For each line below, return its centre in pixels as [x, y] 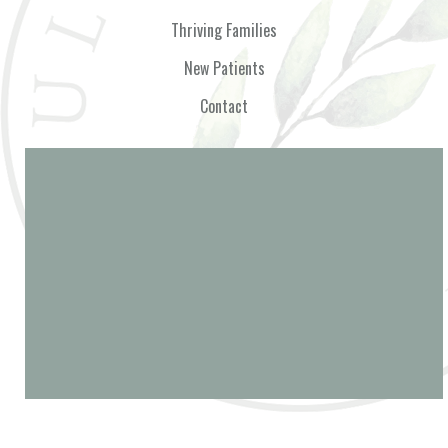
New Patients [224, 68]
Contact [224, 106]
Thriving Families [224, 30]
